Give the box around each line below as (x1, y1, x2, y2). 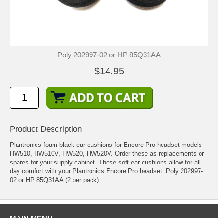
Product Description (10, 125, 82, 134)
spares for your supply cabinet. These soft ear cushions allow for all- (10, 159, 202, 166)
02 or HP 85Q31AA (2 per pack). (10, 176, 101, 184)
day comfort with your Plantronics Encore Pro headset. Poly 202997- (10, 167, 203, 175)
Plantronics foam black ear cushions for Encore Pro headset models (10, 141, 202, 149)
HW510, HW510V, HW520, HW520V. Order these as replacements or (10, 150, 204, 158)
